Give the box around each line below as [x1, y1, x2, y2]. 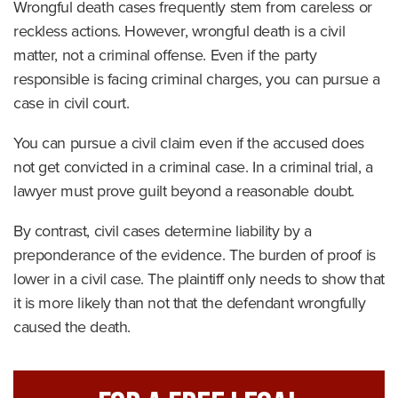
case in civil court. [13, 92, 130, 115]
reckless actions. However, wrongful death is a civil [13, 20, 346, 43]
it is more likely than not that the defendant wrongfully [13, 291, 366, 314]
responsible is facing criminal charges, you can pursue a [13, 68, 380, 91]
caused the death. [13, 315, 131, 338]
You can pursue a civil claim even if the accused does [13, 131, 364, 155]
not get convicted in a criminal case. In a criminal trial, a [13, 155, 373, 179]
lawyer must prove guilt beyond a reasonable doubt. [13, 179, 354, 203]
